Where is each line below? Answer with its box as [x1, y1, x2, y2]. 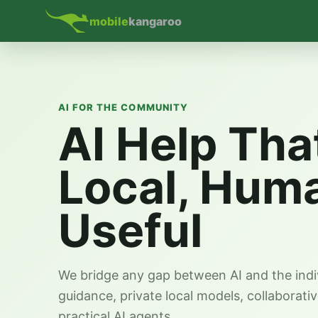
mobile [89, 13, 128, 28]
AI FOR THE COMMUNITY [58, 102, 188, 113]
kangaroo [128, 13, 182, 28]
